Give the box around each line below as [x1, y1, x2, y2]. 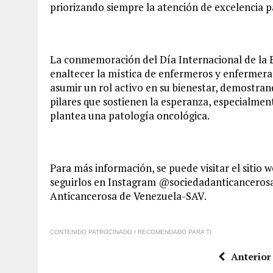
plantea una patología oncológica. [50, 108, 210, 122]
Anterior [230, 249, 271, 263]
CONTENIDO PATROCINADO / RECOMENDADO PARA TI [50, 228, 211, 235]
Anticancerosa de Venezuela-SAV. [50, 188, 207, 203]
